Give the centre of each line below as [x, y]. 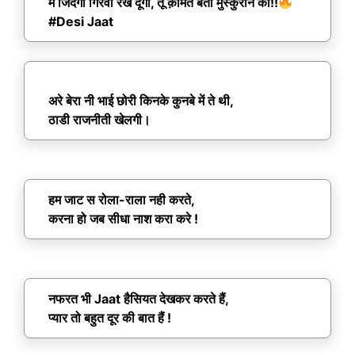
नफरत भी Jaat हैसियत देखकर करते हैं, [139, 299]
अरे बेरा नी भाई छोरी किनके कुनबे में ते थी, [141, 101]
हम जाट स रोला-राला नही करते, [122, 200]
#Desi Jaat [81, 22]
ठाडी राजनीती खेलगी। [99, 120]
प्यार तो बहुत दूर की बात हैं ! [110, 318]
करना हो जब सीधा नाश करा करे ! [123, 219]
